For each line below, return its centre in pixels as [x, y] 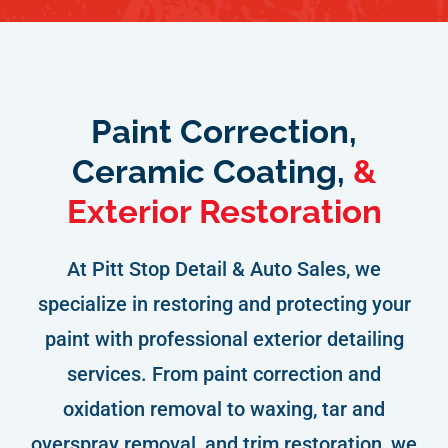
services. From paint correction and [224, 373]
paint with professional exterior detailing [224, 338]
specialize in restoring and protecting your [224, 303]
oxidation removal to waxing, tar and [224, 408]
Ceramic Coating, [212, 171]
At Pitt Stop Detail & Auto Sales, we [224, 268]
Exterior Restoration [224, 211]
